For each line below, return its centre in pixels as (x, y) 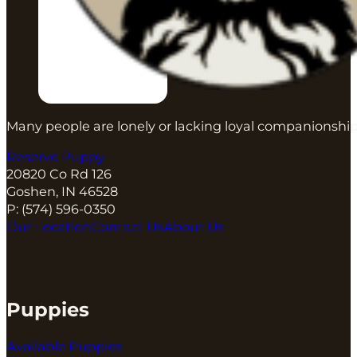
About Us (194, 226)
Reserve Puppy (55, 156)
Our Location (49, 226)
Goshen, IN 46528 (62, 191)
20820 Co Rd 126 (59, 173)
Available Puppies (64, 346)
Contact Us (127, 226)
